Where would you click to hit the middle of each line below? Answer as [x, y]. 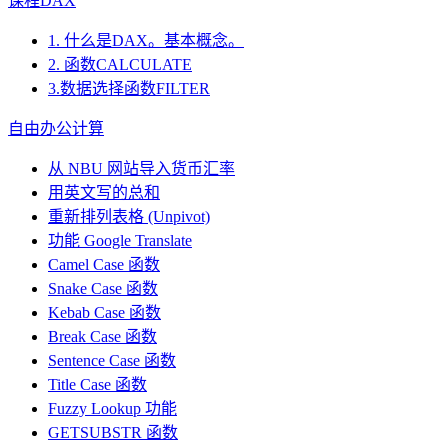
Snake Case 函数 [103, 289]
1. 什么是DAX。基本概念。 [146, 41]
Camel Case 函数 [104, 265]
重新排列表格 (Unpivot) [129, 217]
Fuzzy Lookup [94, 409]
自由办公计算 [56, 129]
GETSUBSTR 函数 [113, 433]
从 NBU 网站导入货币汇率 [141, 169]
